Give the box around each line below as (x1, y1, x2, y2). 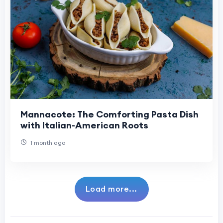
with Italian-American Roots (20, 119, 148, 131)
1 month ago (29, 139, 65, 147)
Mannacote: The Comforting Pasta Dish (20, 109, 199, 120)
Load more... (85, 184, 137, 194)
